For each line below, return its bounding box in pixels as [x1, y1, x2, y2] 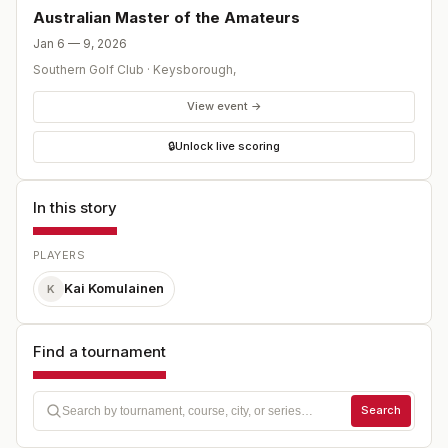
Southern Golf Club [33, 61, 144, 77]
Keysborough [153, 61, 233, 77]
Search [361, 403, 401, 417]
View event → [186, 99, 262, 113]
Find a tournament [33, 341, 166, 361]
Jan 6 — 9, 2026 [33, 35, 127, 51]
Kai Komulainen [64, 280, 164, 296]
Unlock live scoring [175, 139, 280, 153]
